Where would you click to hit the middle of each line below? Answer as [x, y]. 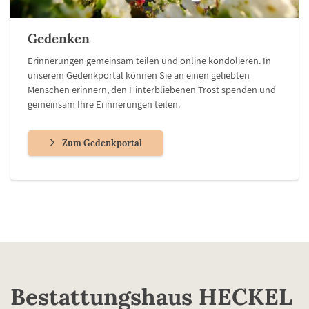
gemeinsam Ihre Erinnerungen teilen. [104, 103]
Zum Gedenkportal [102, 143]
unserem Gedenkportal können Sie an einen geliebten [139, 74]
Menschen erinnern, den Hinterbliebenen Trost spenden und [152, 89]
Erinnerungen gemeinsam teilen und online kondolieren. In [149, 60]
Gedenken [59, 38]
